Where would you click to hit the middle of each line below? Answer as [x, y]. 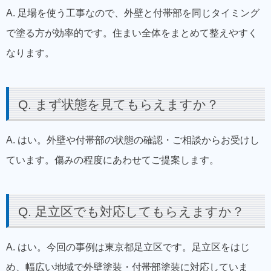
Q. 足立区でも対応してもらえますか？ [131, 212]
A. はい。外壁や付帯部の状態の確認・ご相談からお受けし [133, 140]
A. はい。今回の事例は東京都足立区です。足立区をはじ [128, 247]
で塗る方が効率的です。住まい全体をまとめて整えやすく [132, 33]
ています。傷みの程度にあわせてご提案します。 [113, 160]
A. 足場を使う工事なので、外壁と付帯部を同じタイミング [133, 13]
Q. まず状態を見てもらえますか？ [119, 105]
